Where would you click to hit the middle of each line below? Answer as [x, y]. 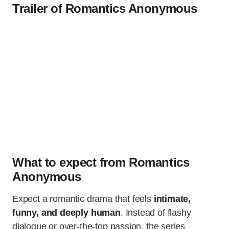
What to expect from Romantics [101, 163]
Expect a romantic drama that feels [83, 199]
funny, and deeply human [66, 213]
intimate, [172, 199]
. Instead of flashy [156, 213]
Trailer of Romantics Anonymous [105, 9]
